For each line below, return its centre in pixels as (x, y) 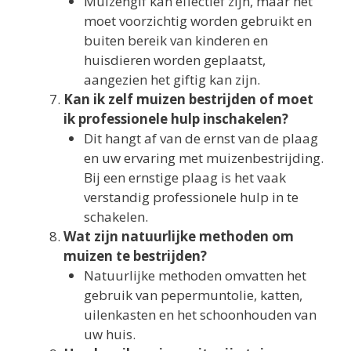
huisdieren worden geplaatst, (174, 60)
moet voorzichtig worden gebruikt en (197, 21)
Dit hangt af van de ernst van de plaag (201, 139)
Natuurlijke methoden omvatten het (195, 276)
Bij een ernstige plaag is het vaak (185, 178)
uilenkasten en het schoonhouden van (200, 315)
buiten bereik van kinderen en (175, 41)
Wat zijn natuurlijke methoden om (179, 237)
